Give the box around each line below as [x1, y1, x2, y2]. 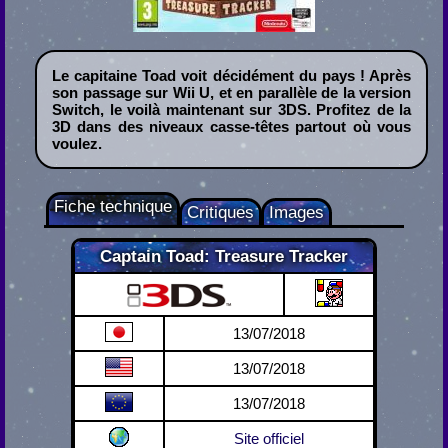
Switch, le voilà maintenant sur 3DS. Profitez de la [52, 101, 412, 119]
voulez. [52, 135, 102, 153]
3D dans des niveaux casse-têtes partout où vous [52, 118, 412, 136]
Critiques [186, 203, 254, 223]
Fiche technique [53, 197, 172, 217]
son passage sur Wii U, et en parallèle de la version [52, 84, 412, 102]
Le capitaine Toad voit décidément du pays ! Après [52, 67, 412, 85]
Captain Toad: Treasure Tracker [100, 247, 348, 267]
